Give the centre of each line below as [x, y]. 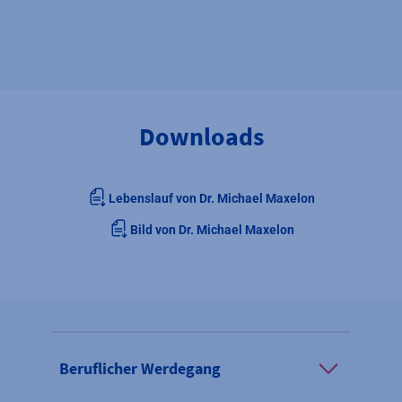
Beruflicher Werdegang [140, 369]
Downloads [201, 136]
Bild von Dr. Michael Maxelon [212, 229]
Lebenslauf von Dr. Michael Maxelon [212, 198]
